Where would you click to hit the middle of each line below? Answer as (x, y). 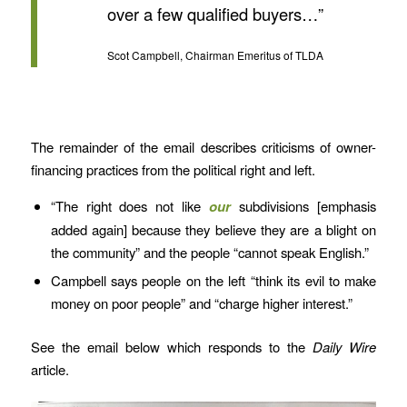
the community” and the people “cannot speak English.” (209, 253)
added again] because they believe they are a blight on (213, 230)
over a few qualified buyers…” (216, 14)
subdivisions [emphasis (304, 206)
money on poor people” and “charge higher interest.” (201, 303)
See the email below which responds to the (172, 347)
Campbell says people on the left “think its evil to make (213, 281)
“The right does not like (130, 206)
